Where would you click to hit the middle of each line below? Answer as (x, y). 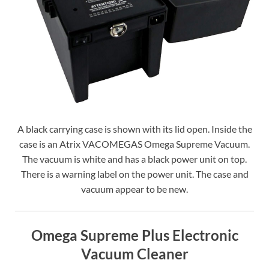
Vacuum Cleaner (134, 254)
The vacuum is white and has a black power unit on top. (134, 159)
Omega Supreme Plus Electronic (134, 235)
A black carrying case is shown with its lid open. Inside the (134, 129)
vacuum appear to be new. (134, 189)
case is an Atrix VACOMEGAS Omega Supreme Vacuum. (134, 144)
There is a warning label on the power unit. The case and (134, 174)
